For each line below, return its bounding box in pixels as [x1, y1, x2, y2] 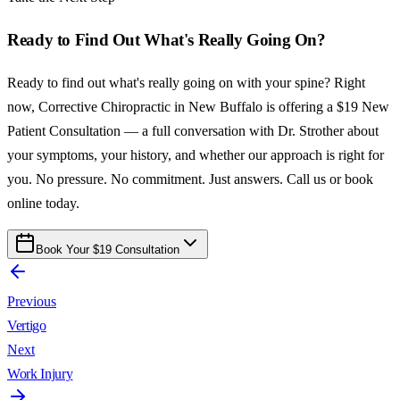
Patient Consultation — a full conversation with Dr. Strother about [7, 122, 379, 138]
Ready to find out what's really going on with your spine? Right [7, 74, 365, 90]
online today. [7, 195, 79, 211]
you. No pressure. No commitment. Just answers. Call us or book [7, 171, 373, 187]
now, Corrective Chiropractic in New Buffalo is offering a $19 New [7, 98, 389, 114]
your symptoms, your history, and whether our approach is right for [7, 146, 384, 162]
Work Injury [7, 365, 73, 381]
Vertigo [7, 317, 46, 333]
